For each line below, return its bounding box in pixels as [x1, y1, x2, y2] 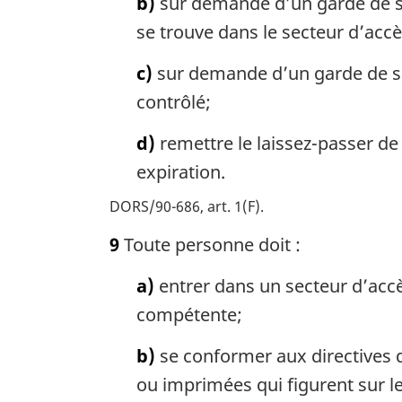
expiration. [136, 160, 225, 185]
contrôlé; [136, 90, 211, 115]
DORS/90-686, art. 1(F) [109, 197, 260, 217]
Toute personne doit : [119, 232, 301, 258]
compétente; [136, 302, 242, 328]
